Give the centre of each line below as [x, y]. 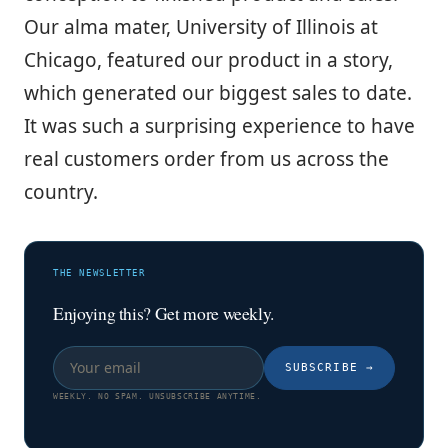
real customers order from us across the [206, 159]
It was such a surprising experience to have [219, 126]
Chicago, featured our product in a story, [208, 60]
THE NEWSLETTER [99, 273]
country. [61, 192]
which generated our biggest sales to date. [218, 93]
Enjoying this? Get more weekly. [164, 313]
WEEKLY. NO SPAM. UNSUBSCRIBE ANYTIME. [157, 396]
